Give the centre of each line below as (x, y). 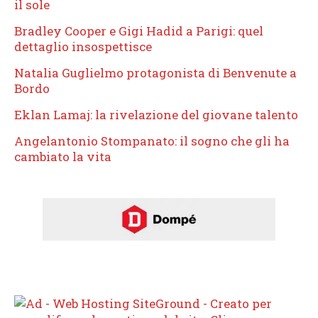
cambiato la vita (63, 156)
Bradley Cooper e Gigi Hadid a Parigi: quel (139, 31)
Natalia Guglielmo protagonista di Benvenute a (155, 72)
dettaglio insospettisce (83, 46)
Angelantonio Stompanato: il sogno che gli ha (152, 141)
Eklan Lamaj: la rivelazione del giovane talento (156, 114)
